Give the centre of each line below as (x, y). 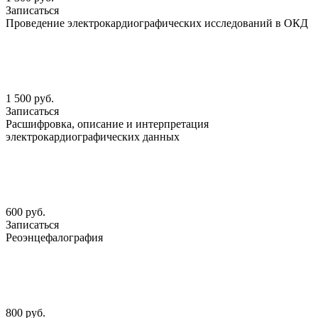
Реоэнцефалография (54, 238)
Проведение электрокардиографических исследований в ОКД (157, 23)
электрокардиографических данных (93, 137)
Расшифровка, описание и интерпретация (107, 124)
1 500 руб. (30, 99)
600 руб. (26, 212)
